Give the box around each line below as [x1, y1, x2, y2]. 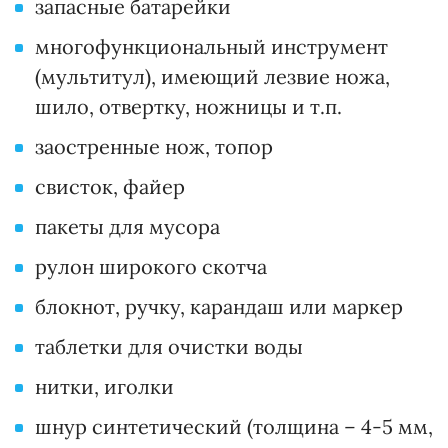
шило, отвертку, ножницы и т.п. [35, 94, 342, 120]
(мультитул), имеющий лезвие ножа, [35, 64, 390, 90]
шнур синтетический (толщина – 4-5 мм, [35, 414, 433, 440]
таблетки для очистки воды [35, 334, 303, 360]
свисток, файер [35, 174, 185, 200]
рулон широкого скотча [35, 254, 267, 280]
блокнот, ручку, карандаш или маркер [35, 294, 403, 320]
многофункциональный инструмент [35, 34, 388, 60]
